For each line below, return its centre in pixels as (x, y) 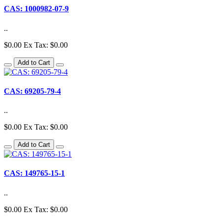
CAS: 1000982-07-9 (36, 9)
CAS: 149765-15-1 (34, 173)
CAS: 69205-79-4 (32, 91)
